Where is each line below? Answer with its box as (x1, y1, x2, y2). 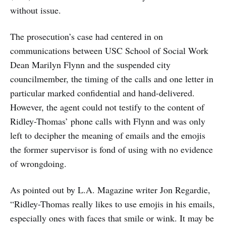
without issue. (10, 4, 61, 16)
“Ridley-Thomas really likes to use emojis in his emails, (10, 198, 215, 210)
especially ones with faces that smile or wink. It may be (10, 212, 214, 224)
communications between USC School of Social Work (10, 44, 208, 56)
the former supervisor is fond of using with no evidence (10, 143, 213, 155)
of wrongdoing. (10, 157, 67, 169)
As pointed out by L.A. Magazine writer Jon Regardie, (10, 184, 210, 196)
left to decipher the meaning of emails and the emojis (10, 129, 205, 141)
